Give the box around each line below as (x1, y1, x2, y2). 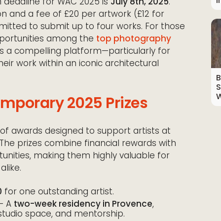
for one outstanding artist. (2, 185, 114, 197)
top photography (96, 32, 171, 44)
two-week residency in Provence (14, 197, 152, 210)
